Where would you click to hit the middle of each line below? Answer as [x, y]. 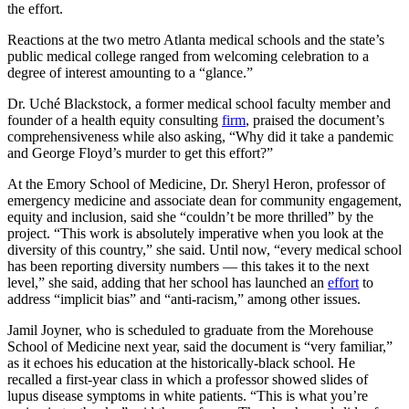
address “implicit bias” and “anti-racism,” [126, 299]
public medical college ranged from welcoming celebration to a [188, 57]
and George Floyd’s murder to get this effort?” [140, 153]
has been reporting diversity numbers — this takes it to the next [188, 267]
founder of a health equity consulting [115, 121]
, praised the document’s [315, 121]
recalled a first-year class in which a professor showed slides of [188, 380]
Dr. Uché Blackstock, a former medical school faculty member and [199, 104]
